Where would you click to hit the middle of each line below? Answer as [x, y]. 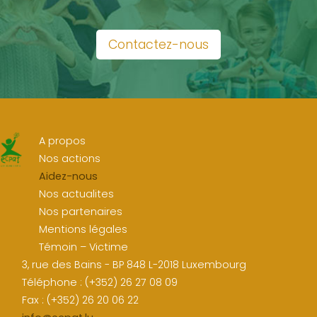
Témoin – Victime [84, 247]
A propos [63, 141]
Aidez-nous [69, 177]
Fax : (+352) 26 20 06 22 [81, 300]
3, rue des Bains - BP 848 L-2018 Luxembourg [134, 265]
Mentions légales [83, 230]
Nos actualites [77, 194]
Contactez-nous [158, 45]
